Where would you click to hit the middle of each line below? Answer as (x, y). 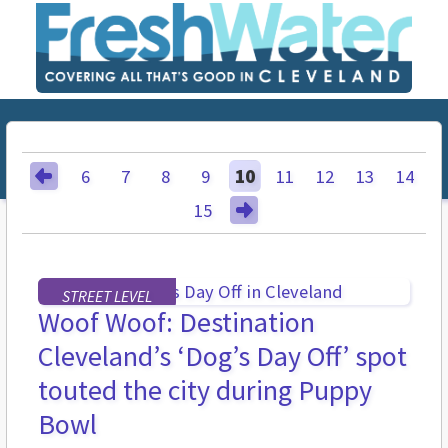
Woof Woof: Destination (176, 322)
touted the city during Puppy (205, 390)
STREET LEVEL (107, 296)
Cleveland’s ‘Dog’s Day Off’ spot (222, 356)
